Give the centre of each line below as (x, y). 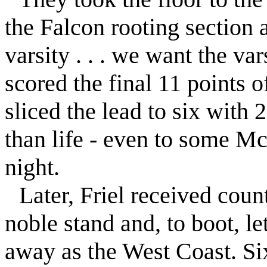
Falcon (72, 27)
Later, (49, 195)
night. (32, 167)
